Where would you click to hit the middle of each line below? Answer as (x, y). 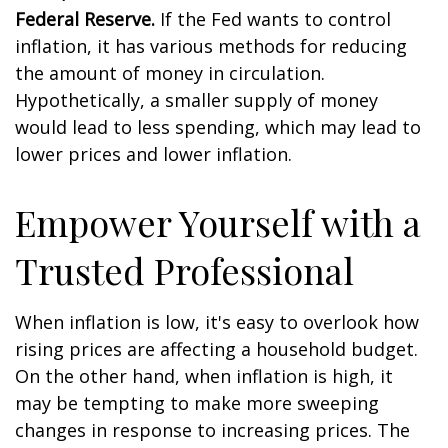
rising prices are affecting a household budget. (216, 349)
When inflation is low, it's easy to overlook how (217, 322)
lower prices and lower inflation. (153, 154)
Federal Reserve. (85, 19)
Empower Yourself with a (218, 222)
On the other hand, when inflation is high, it (204, 376)
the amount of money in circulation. (170, 73)
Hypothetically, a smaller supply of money (196, 100)
